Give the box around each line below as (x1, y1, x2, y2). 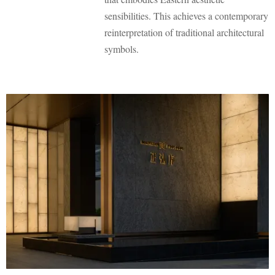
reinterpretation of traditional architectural (104, 26, 264, 39)
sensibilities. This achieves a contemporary (104, 9, 268, 23)
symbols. (104, 42, 139, 56)
